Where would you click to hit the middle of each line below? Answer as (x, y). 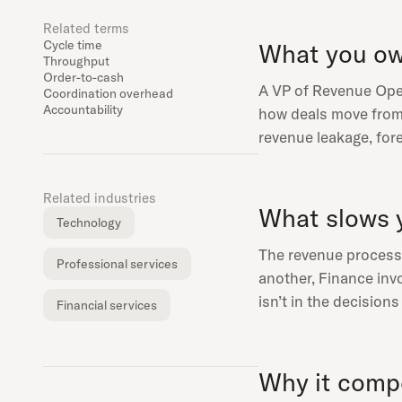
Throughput (76, 61)
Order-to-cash (83, 77)
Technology (89, 223)
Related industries (100, 198)
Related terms (86, 28)
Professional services (117, 264)
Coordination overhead (108, 93)
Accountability (83, 109)
